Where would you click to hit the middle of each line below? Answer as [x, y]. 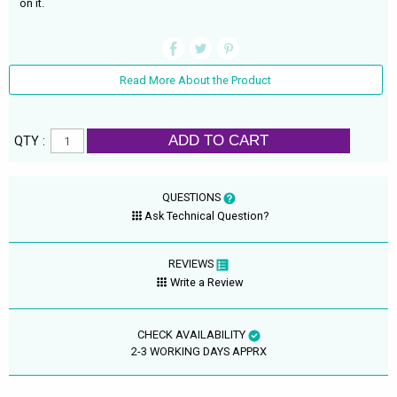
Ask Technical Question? [207, 215]
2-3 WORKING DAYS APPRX [198, 352]
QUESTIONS [192, 198]
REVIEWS [192, 264]
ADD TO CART [218, 140]
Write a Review [206, 282]
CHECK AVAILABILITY [192, 335]
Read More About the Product [196, 80]
